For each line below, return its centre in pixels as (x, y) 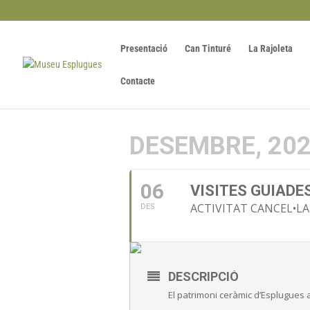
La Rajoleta (271, 48)
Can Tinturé (208, 48)
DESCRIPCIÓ (203, 276)
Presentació (144, 48)
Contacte (138, 81)
